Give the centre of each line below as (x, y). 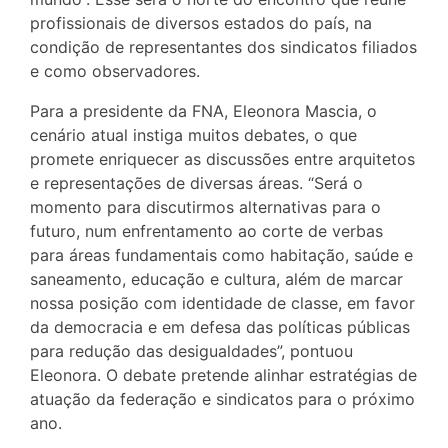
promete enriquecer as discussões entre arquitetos (222, 159)
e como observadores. (115, 71)
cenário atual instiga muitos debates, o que (193, 135)
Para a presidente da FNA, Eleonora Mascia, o (203, 111)
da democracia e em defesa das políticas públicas (220, 327)
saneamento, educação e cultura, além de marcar (216, 279)
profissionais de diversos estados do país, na (201, 23)
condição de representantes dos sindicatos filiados (223, 47)
